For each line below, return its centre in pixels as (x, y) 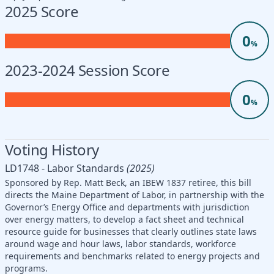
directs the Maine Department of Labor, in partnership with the (135, 194)
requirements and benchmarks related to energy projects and (132, 256)
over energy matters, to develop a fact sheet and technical (124, 219)
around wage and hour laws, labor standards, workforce (120, 243)
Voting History (52, 149)
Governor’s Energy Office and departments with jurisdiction (127, 207)
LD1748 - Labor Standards (65, 168)
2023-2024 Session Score (87, 70)
